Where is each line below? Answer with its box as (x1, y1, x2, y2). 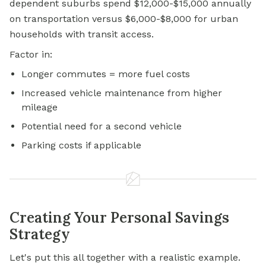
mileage (21, 102, 58, 113)
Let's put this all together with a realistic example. (9, 252, 240, 264)
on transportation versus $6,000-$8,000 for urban (9, 13, 238, 25)
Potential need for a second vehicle (21, 121, 182, 132)
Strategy (9, 225, 70, 244)
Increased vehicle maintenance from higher (21, 87, 222, 99)
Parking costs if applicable (21, 140, 141, 151)
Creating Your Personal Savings (9, 208, 229, 227)
